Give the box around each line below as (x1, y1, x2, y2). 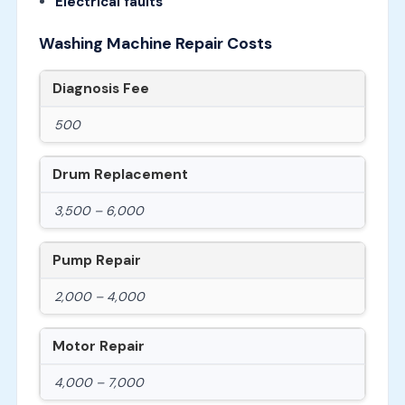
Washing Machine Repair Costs (38, 33, 272, 53)
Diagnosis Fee (52, 79, 149, 98)
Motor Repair (52, 336, 145, 355)
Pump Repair (52, 250, 141, 269)
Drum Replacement (52, 165, 188, 184)
